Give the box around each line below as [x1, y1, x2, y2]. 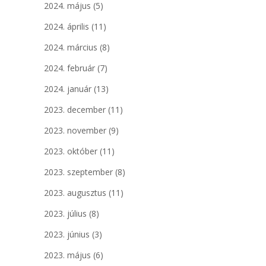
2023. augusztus [44, 186, 106, 198]
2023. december [44, 103, 106, 115]
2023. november [44, 124, 106, 136]
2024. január [44, 83, 91, 94]
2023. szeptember [44, 166, 113, 178]
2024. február [44, 62, 95, 74]
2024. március [44, 41, 97, 53]
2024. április [44, 20, 89, 32]
